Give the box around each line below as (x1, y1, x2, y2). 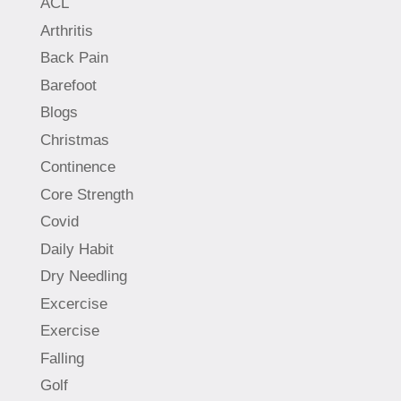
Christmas (39, 131, 109, 149)
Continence (39, 158, 115, 176)
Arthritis (39, 21, 93, 39)
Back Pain (39, 49, 108, 67)
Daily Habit (39, 240, 114, 258)
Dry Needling (39, 268, 127, 286)
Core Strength (39, 185, 133, 203)
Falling (39, 349, 84, 367)
